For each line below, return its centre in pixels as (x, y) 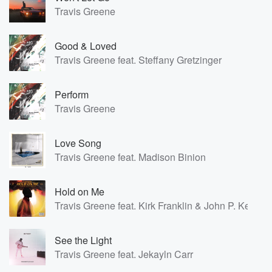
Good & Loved (86, 46)
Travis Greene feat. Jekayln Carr (124, 254)
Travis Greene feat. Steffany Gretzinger (138, 60)
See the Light (83, 240)
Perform (72, 94)
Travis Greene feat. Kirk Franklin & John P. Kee (155, 206)
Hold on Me (80, 192)
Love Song (78, 143)
